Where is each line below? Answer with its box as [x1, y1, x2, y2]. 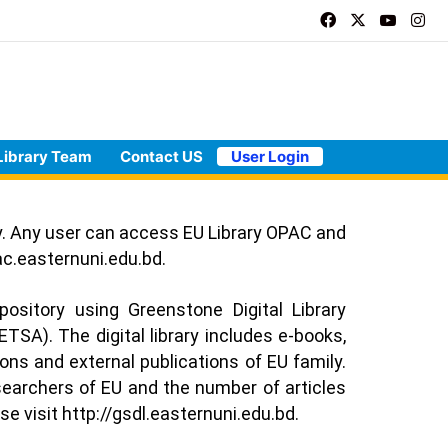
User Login [231, 146, 309, 166]
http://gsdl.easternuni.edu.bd [62, 402, 295, 424]
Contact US [120, 146, 203, 166]
